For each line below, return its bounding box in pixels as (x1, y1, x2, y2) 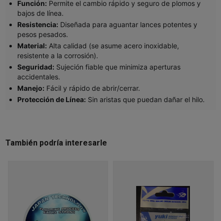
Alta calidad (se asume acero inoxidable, (48, 41, 179, 50)
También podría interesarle (5, 138, 107, 148)
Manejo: (17, 83, 44, 92)
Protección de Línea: (17, 95, 86, 104)
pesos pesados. (17, 30, 68, 38)
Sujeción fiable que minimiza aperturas (56, 62, 181, 71)
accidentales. (17, 72, 60, 81)
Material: (17, 41, 47, 50)
